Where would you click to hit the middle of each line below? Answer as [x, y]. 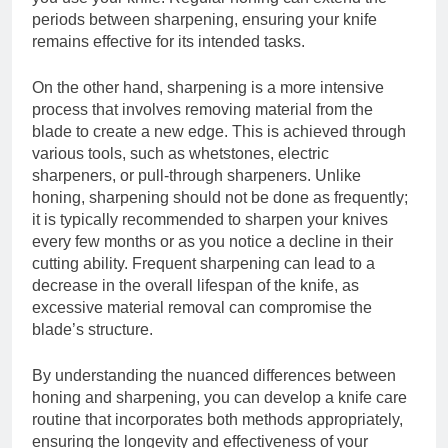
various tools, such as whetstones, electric [180, 154]
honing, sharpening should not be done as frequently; [220, 198]
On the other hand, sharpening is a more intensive [208, 88]
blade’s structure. [92, 330]
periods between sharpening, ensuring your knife [204, 20]
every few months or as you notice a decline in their [212, 242]
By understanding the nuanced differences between [214, 376]
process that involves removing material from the [202, 110]
